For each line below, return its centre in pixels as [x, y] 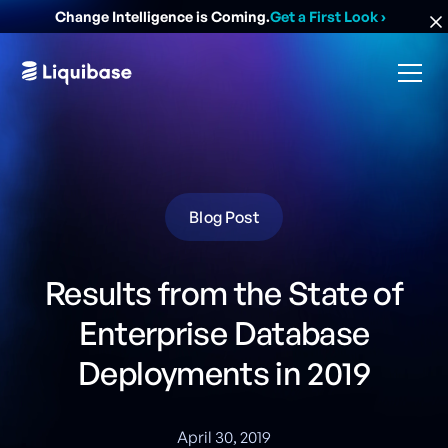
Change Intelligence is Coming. [162, 16]
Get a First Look [323, 16]
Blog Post [224, 217]
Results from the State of [224, 293]
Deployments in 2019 [224, 373]
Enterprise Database [224, 333]
